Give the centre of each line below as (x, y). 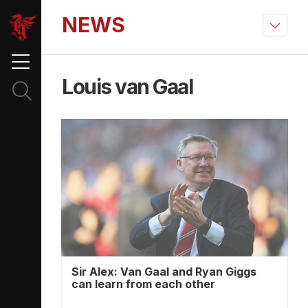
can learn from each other (143, 284)
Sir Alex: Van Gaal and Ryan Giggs (164, 272)
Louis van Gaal (127, 87)
